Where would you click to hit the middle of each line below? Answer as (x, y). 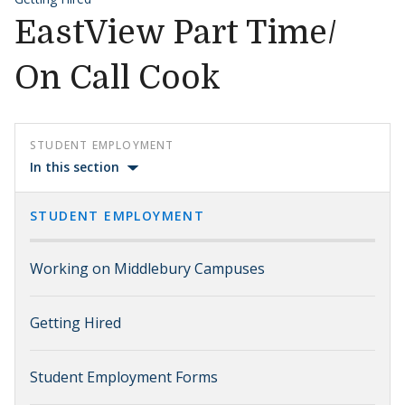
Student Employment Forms (124, 377)
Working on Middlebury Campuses (147, 268)
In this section (75, 167)
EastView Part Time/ (176, 33)
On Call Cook (118, 78)
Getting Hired (75, 323)
